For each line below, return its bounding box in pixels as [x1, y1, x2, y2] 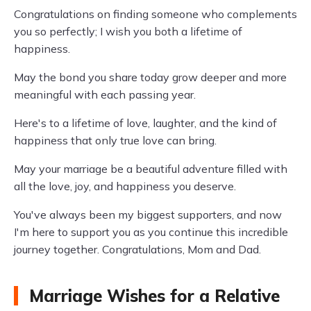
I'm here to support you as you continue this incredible [14, 225, 288, 239]
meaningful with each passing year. [14, 87, 196, 101]
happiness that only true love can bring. [14, 133, 217, 147]
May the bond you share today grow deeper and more [14, 70, 287, 84]
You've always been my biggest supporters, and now [14, 208, 282, 221]
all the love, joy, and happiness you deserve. [14, 179, 236, 193]
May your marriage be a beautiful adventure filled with [14, 162, 287, 176]
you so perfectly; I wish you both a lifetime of [14, 24, 242, 38]
